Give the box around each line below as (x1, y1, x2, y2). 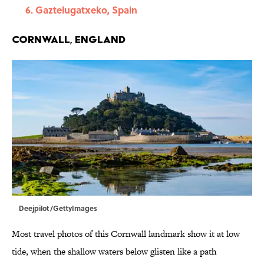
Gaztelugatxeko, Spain (35, 3, 137, 17)
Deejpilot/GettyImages (19, 203, 97, 214)
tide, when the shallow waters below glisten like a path (12, 245, 216, 258)
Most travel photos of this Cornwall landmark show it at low (12, 227, 240, 240)
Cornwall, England (12, 33, 126, 46)
